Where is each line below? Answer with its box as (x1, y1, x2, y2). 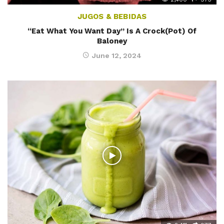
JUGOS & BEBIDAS (77, 12, 147, 21)
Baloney (97, 36, 127, 46)
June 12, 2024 (92, 51, 141, 60)
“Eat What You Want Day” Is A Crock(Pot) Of (27, 26, 196, 36)
